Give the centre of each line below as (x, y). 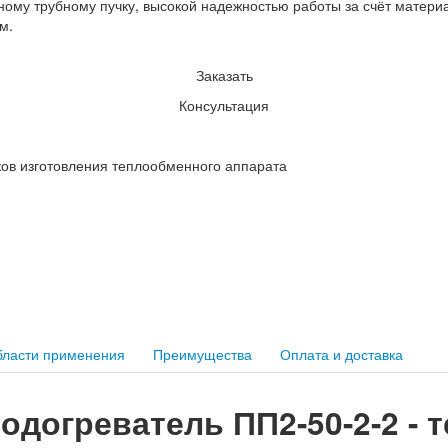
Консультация (224, 104)
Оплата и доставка (341, 353)
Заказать (224, 74)
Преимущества (202, 353)
